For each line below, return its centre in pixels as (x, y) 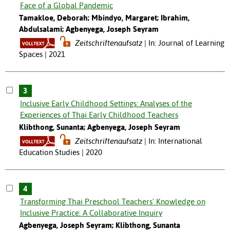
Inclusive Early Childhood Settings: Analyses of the (106, 104)
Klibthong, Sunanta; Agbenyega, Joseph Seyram (99, 127)
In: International (176, 141)
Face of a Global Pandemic (66, 6)
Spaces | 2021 (42, 54)
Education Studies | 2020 (60, 152)
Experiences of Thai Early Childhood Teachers (99, 115)
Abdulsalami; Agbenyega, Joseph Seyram (89, 29)
